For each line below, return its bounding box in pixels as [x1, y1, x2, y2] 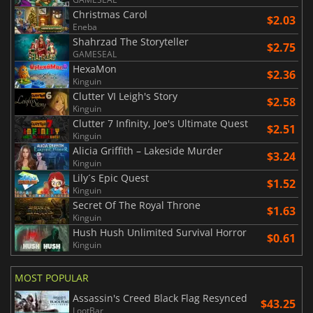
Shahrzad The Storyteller [73, 35, 189, 49]
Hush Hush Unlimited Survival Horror [73, 226, 247, 240]
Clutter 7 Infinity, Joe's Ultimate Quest [73, 117, 248, 131]
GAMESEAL [73, 48, 117, 61]
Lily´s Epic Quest [73, 171, 149, 185]
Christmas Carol [73, 8, 147, 22]
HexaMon [73, 62, 117, 76]
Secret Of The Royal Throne [73, 198, 201, 212]
